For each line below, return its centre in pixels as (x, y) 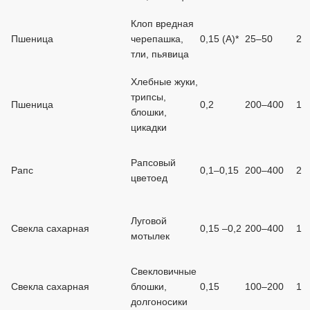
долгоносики (159, 302)
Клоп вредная (162, 24)
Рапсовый (153, 163)
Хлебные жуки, (164, 82)
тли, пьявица (160, 54)
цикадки (149, 127)
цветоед (149, 178)
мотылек (150, 236)
